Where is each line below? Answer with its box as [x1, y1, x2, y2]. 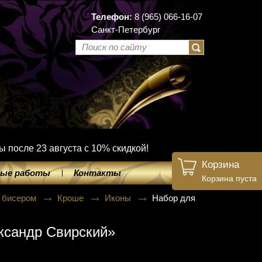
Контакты [74, 168, 121, 178]
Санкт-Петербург [91, 25, 160, 35]
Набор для [152, 193, 196, 203]
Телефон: [91, 12, 132, 22]
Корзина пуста [202, 174, 257, 183]
